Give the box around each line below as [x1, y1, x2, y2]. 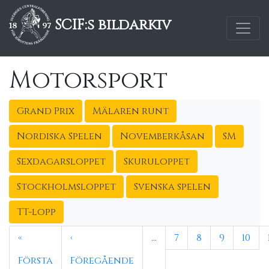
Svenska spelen [134, 180, 211, 193]
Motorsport [9, 64, 168, 97]
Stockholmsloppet [17, 180, 116, 193]
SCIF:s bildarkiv [51, 16, 171, 35]
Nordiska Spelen [17, 130, 102, 143]
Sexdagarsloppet [17, 155, 106, 168]
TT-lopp [17, 205, 56, 219]
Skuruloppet [124, 155, 190, 168]
